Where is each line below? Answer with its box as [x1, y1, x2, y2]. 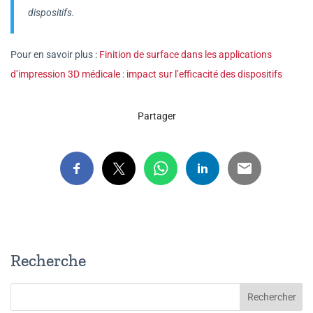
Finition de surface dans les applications [99, 48, 272, 60]
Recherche [10, 249, 86, 270]
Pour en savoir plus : [10, 48, 99, 60]
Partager [137, 110, 176, 122]
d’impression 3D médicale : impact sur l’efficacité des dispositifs [10, 68, 282, 80]
